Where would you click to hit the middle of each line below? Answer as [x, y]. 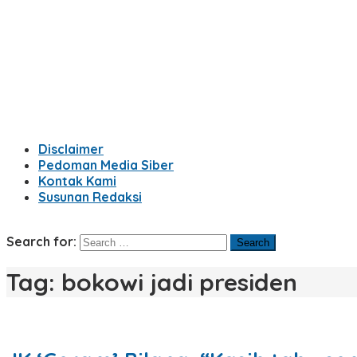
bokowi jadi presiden [179, 282]
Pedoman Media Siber [106, 165]
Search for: [41, 241]
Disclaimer [71, 149]
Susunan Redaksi [90, 197]
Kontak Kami [77, 181]
